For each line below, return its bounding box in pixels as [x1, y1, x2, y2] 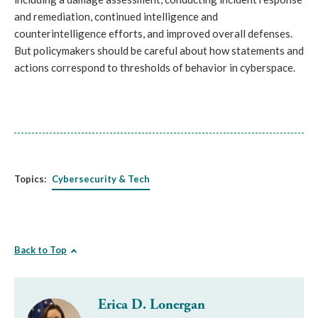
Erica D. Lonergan [98, 296, 205, 314]
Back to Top [14, 244, 67, 256]
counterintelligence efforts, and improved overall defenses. [14, 27, 292, 40]
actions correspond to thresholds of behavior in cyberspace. [14, 61, 295, 75]
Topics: [14, 173, 46, 185]
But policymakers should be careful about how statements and [14, 44, 304, 57]
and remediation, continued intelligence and [14, 10, 218, 23]
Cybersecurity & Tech [52, 173, 150, 185]
